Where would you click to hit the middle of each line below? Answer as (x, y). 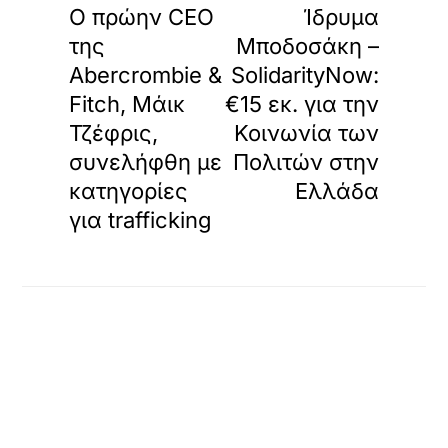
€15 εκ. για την (301, 104)
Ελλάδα (336, 191)
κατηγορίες (129, 191)
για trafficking (141, 220)
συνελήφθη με (146, 162)
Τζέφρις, (114, 133)
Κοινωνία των (306, 133)
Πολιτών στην (305, 162)
